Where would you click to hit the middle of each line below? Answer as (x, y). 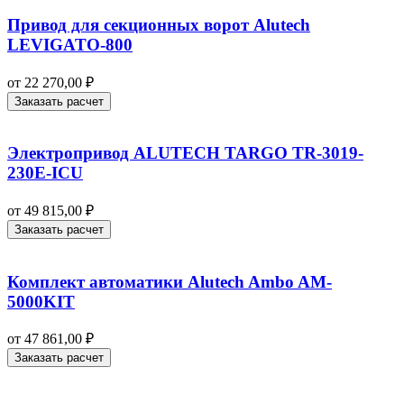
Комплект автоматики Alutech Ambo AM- (170, 281)
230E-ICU (45, 173)
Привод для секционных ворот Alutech (159, 24)
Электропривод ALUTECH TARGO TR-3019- (185, 153)
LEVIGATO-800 (70, 44)
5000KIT (41, 301)
